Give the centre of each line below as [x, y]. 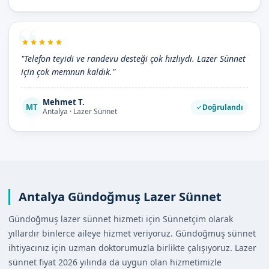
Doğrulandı [223, 107]
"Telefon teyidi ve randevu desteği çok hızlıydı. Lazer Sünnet [133, 59]
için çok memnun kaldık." [68, 72]
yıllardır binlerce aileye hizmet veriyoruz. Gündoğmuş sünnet [132, 233]
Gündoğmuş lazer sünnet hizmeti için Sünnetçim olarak [121, 219]
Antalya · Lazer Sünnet [80, 111]
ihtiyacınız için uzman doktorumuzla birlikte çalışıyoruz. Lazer [132, 248]
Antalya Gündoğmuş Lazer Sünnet [120, 197]
